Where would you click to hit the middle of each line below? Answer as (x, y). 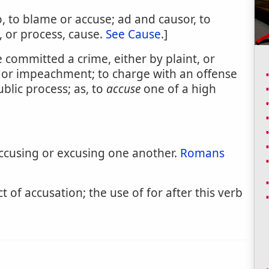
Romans (202, 153)
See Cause (133, 34)
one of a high (178, 89)
